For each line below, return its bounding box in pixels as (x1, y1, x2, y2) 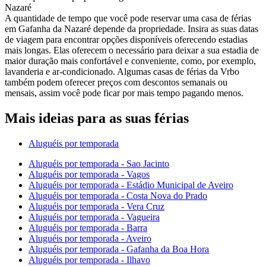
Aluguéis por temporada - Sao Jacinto (28, 158, 169, 169)
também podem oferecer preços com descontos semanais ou (5, 77, 227, 87)
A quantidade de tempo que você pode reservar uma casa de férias (5, 12, 251, 23)
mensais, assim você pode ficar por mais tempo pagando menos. (5, 87, 243, 98)
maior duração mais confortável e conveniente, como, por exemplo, (5, 55, 256, 66)
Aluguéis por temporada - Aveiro (28, 233, 151, 243)
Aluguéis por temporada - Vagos (28, 169, 150, 179)
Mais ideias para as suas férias (5, 110, 189, 126)
